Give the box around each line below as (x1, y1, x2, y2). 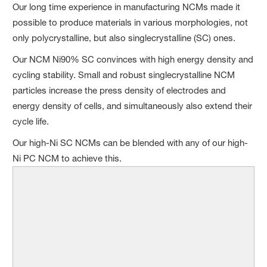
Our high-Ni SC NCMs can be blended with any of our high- (13, 136, 249, 148)
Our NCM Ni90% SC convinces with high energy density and (13, 53, 254, 65)
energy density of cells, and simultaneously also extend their (13, 100, 253, 111)
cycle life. (13, 115, 49, 127)
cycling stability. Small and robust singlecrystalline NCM (13, 69, 235, 80)
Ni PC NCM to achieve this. (13, 152, 122, 164)
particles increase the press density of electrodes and (13, 84, 226, 96)
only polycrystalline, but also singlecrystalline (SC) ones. (13, 32, 236, 44)
